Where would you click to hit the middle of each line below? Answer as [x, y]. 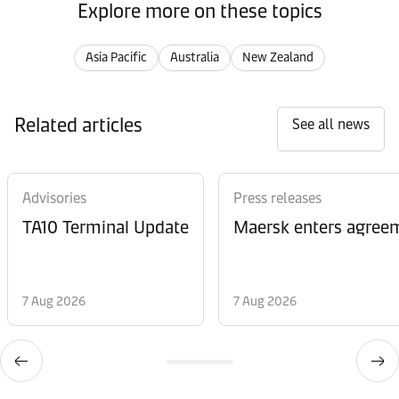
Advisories [54, 198]
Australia [195, 57]
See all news [331, 124]
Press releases [277, 198]
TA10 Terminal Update [106, 227]
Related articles [78, 125]
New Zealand [278, 57]
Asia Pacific [116, 57]
